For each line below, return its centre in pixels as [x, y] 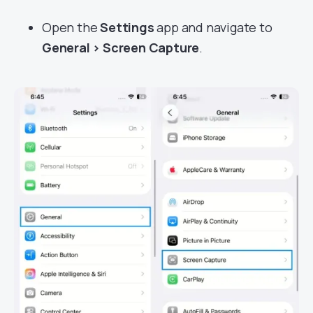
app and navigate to [213, 27]
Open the [71, 27]
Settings [127, 27]
